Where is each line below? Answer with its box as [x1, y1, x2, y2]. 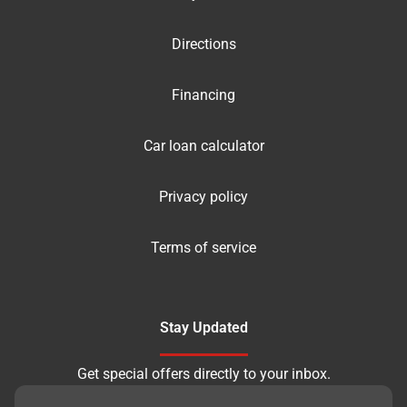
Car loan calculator [143, 136, 264, 154]
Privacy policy [159, 187, 248, 205]
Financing [172, 85, 235, 104]
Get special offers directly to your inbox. [76, 364, 331, 382]
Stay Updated [159, 318, 248, 336]
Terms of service [151, 238, 256, 256]
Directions [171, 35, 236, 53]
